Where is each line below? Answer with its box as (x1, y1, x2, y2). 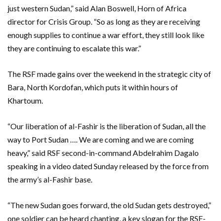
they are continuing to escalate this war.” (7, 43, 141, 53)
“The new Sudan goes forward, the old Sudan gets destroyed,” (7, 200, 211, 210)
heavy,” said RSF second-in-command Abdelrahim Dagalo (7, 148, 199, 157)
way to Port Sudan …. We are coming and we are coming (7, 135, 194, 144)
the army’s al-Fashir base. (7, 175, 92, 184)
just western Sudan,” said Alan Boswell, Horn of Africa (7, 3, 186, 13)
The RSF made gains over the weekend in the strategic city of (7, 69, 211, 78)
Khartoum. (7, 96, 43, 105)
